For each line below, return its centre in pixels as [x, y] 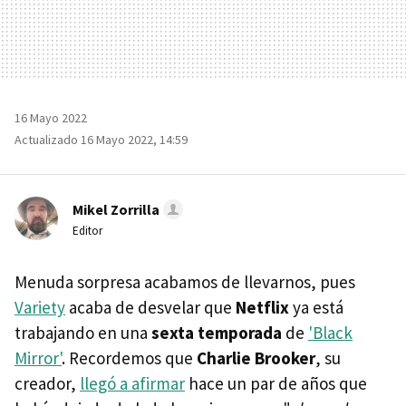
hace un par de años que [276, 383]
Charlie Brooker [256, 358]
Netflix [262, 307]
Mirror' [38, 358]
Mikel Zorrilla [116, 209]
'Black [330, 332]
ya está [316, 307]
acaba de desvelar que [150, 307]
